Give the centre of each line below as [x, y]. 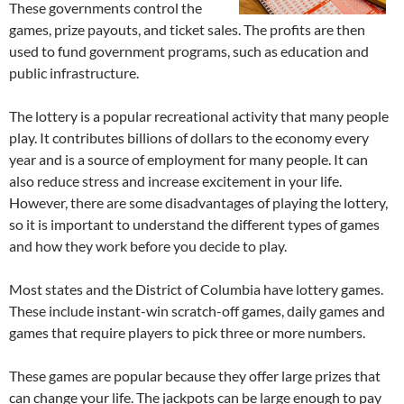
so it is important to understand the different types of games [194, 224]
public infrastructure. [74, 73]
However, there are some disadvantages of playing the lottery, [198, 202]
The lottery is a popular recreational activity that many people [199, 116]
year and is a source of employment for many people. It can [188, 159]
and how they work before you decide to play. [148, 246]
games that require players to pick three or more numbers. [187, 332]
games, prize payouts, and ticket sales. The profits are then [187, 29]
